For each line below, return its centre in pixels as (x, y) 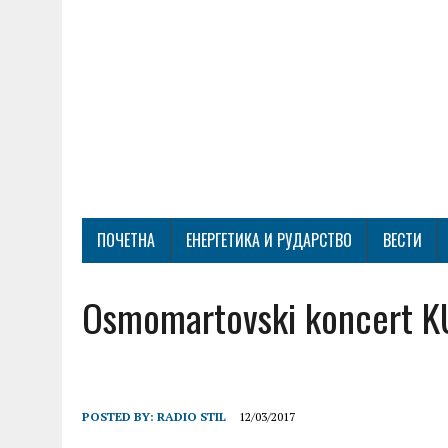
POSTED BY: (119, 416)
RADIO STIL (191, 416)
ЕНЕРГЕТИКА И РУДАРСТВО (269, 240)
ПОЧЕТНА (126, 240)
